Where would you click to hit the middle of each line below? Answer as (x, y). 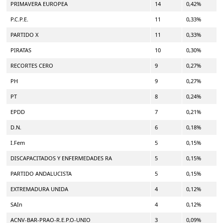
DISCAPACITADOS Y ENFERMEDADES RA (61, 158)
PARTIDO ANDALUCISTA (41, 173)
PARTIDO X (24, 34)
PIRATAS (21, 50)
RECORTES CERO (32, 65)
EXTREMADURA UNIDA (39, 189)
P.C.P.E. (19, 19)
